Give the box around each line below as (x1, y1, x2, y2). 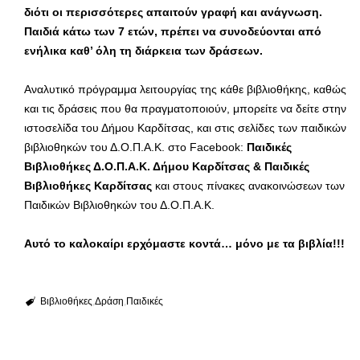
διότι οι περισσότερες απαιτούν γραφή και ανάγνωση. (24, 6, 322, 19)
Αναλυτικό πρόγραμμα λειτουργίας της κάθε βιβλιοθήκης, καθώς (24, 83, 346, 96)
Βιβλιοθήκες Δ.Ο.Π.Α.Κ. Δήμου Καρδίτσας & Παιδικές (24, 160, 309, 174)
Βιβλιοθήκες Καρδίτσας (24, 179, 152, 193)
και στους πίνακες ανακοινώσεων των (152, 179, 345, 193)
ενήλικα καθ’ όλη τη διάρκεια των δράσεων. (24, 44, 263, 58)
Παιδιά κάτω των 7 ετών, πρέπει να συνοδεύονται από (24, 25, 321, 39)
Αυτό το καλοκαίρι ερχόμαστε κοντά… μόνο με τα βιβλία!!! (24, 237, 345, 251)
